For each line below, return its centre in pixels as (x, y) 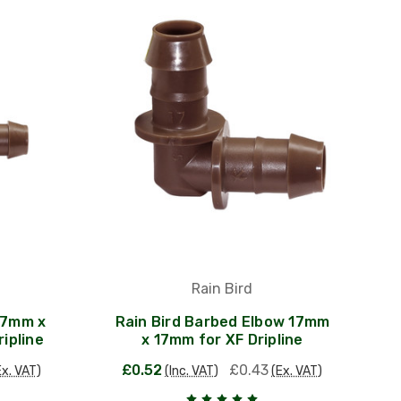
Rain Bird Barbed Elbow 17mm (222, 321)
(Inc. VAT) (192, 371)
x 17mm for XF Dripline (222, 339)
